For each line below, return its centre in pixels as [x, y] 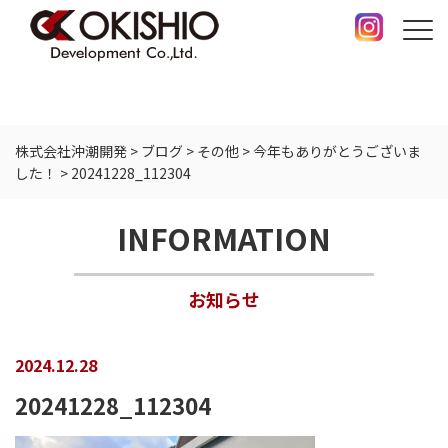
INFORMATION [224, 238]
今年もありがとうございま [337, 151]
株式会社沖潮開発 [71, 151]
